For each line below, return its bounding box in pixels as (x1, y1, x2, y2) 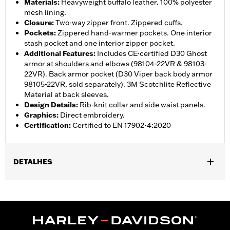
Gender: (5, 182, 35, 192)
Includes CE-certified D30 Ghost (97, 49, 207, 59)
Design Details (24, 100, 76, 110)
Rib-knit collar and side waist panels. (80, 100, 205, 110)
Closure (24, 18, 52, 28)
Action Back (5, 207, 46, 217)
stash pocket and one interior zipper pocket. (24, 39, 175, 48)
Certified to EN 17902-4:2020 (72, 121, 171, 130)
